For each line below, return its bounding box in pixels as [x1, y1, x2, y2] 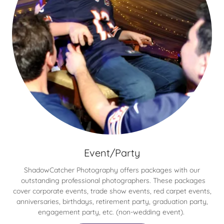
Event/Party [84, 146, 140, 159]
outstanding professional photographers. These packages [18, 176, 205, 185]
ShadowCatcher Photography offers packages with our [24, 165, 200, 174]
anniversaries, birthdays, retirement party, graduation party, [16, 197, 208, 206]
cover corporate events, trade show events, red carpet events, [12, 186, 211, 195]
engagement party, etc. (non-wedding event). [37, 207, 186, 216]
